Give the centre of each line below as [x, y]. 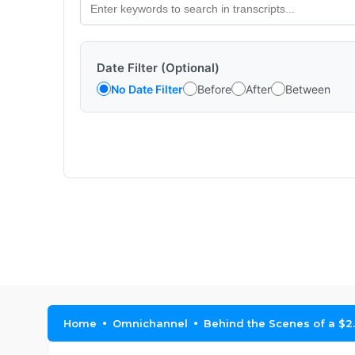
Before [214, 89]
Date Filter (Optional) [158, 68]
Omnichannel [150, 323]
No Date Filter [147, 89]
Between [308, 89]
